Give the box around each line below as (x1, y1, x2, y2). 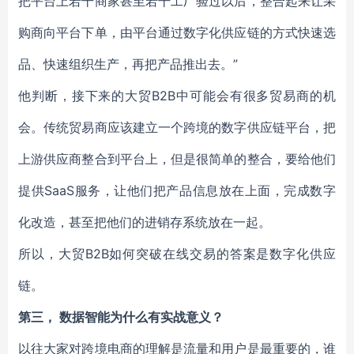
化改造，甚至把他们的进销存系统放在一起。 (18, 214, 271, 230)
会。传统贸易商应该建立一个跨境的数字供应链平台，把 (18, 119, 336, 135)
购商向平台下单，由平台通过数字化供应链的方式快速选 (18, 24, 336, 40)
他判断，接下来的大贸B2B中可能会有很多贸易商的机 (18, 88, 336, 104)
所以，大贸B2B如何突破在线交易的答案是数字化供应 (18, 246, 336, 262)
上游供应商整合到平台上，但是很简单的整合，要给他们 (18, 151, 336, 167)
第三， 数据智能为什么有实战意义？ (18, 309, 224, 325)
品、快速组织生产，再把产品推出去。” (18, 56, 238, 72)
